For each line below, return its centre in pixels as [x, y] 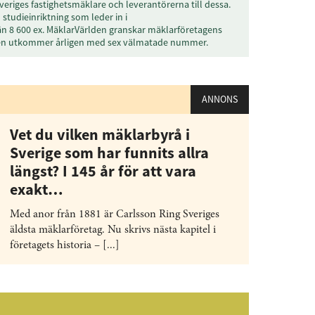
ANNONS [220, 99]
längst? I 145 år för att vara [103, 171]
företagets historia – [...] [65, 245]
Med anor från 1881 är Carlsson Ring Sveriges [115, 214]
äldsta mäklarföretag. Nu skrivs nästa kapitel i [113, 230]
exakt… [37, 189]
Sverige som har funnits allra [109, 153]
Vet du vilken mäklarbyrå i [100, 134]
